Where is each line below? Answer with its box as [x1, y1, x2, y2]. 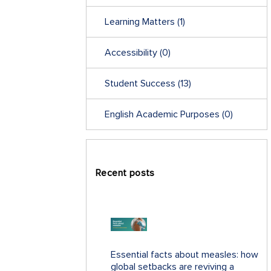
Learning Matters [105, 16, 177, 28]
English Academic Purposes [105, 108, 222, 121]
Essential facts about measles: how [111, 249, 258, 261]
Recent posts [96, 167, 155, 180]
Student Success [105, 77, 178, 90]
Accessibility [105, 47, 160, 59]
